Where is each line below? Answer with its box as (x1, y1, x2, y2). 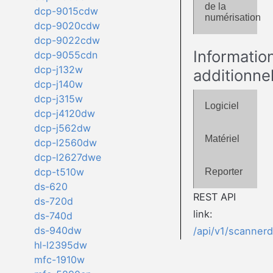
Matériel (204, 133, 239, 144)
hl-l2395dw (34, 239, 87, 252)
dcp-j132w (34, 63, 83, 76)
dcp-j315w (34, 93, 83, 105)
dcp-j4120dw (34, 107, 95, 120)
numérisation (204, 12, 261, 23)
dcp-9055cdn (34, 49, 97, 62)
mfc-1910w (34, 253, 85, 266)
